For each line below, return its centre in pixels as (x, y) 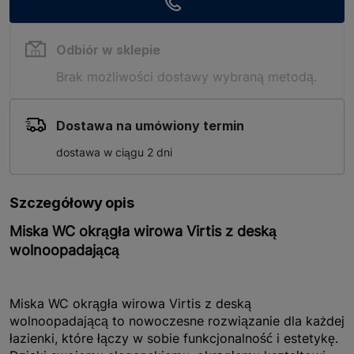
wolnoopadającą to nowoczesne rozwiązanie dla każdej (177, 321)
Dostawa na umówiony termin (150, 126)
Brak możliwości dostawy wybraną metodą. (186, 77)
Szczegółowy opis (72, 203)
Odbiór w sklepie (108, 50)
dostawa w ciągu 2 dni (114, 152)
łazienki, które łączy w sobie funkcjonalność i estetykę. (174, 338)
